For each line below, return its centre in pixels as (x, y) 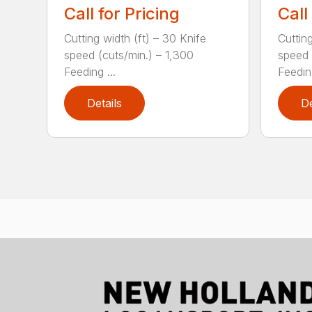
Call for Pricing (122, 14)
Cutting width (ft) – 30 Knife (135, 38)
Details (105, 103)
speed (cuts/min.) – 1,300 (129, 55)
